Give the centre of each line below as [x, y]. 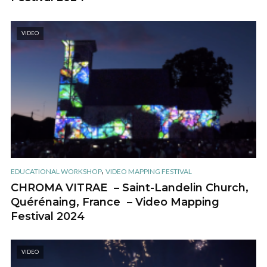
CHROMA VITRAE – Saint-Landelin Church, [133, 187]
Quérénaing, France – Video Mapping [115, 202]
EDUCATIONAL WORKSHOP [56, 171]
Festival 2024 [48, 216]
